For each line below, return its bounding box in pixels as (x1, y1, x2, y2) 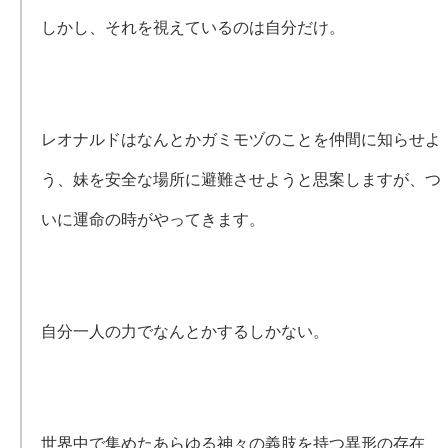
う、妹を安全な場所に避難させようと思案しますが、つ (41, 171, 442, 188)
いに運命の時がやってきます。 (41, 211, 266, 228)
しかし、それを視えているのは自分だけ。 (41, 19, 346, 36)
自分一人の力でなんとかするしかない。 (41, 323, 330, 340)
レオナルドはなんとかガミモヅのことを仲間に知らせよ (41, 131, 442, 148)
